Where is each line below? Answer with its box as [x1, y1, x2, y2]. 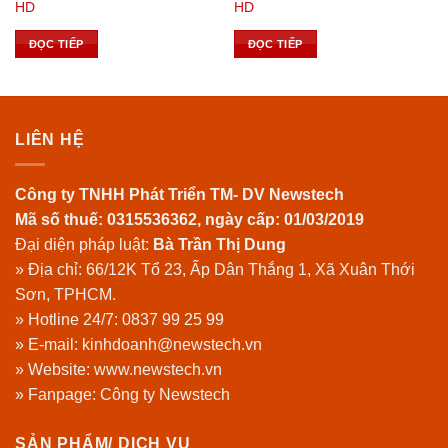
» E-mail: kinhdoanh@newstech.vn [15, 335, 262, 353]
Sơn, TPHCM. [15, 285, 116, 303]
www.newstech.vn [94, 360, 222, 378]
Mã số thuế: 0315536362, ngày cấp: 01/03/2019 [15, 210, 364, 228]
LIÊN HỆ [15, 131, 85, 149]
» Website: [15, 360, 94, 378]
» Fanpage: [15, 385, 100, 403]
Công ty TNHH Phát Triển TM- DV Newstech [15, 185, 344, 203]
